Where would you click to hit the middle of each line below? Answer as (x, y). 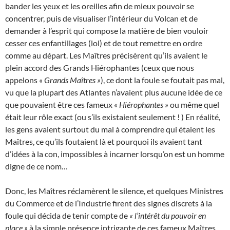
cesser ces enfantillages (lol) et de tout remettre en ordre (104, 43)
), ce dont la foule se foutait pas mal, (162, 80)
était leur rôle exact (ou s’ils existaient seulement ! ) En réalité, (113, 117)
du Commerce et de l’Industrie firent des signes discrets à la (109, 203)
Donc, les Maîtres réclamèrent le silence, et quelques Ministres (114, 190)
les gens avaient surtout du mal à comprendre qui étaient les (110, 129)
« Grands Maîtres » (70, 80)
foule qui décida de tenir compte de (67, 215)
